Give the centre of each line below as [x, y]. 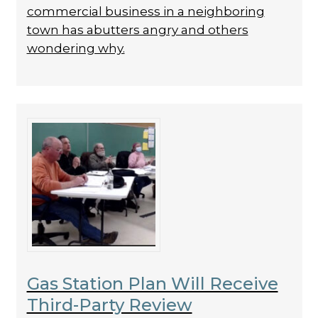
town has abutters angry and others [137, 30]
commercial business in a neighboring [146, 11]
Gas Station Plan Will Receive [152, 284]
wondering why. [76, 48]
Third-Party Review [109, 305]
